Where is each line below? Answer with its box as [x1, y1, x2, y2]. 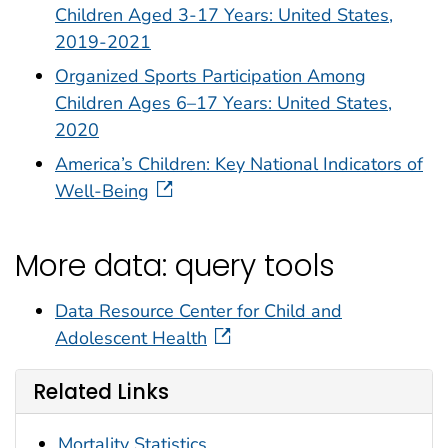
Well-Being [55, 178, 149, 203]
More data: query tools [15, 245, 335, 287]
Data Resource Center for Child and [55, 299, 342, 324]
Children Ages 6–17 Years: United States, [55, 91, 392, 116]
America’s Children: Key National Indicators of [55, 151, 423, 176]
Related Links [33, 377, 169, 406]
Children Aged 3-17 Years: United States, [55, 3, 393, 28]
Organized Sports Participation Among [55, 64, 366, 89]
